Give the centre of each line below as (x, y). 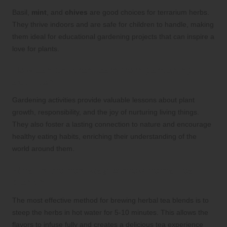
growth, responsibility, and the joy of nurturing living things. (106, 112)
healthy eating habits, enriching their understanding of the (104, 137)
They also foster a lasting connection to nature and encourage (112, 124)
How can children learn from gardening (103, 70)
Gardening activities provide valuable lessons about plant (103, 100)
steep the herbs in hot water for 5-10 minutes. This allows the (110, 212)
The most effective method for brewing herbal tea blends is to (110, 200)
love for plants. (36, 49)
